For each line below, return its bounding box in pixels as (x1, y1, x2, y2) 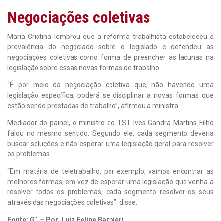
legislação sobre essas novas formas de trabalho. (7, 63, 161, 72)
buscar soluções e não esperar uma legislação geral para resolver (7, 139, 214, 147)
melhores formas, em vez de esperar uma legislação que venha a (7, 177, 214, 185)
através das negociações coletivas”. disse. (7, 198, 137, 206)
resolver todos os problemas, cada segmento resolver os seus (7, 187, 214, 196)
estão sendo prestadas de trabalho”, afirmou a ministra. (7, 101, 180, 110)
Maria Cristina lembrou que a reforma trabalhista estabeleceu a (7, 32, 214, 40)
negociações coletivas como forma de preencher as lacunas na (7, 53, 214, 61)
